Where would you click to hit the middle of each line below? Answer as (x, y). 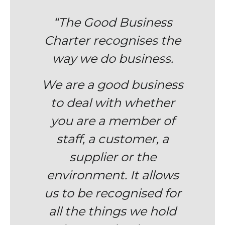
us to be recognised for (113, 193)
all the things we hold (113, 211)
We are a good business (113, 84)
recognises (125, 40)
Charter (69, 40)
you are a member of (113, 121)
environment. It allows (113, 175)
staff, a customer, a (113, 139)
